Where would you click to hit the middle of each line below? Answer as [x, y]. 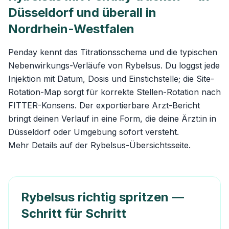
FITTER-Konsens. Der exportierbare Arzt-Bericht [104, 105]
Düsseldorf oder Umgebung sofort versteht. [94, 132]
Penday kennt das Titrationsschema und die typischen [113, 52]
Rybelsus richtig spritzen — [102, 197]
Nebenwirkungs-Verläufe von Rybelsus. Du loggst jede [114, 65]
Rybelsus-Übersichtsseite [140, 145]
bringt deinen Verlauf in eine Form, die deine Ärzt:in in [112, 119]
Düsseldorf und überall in [82, 13]
